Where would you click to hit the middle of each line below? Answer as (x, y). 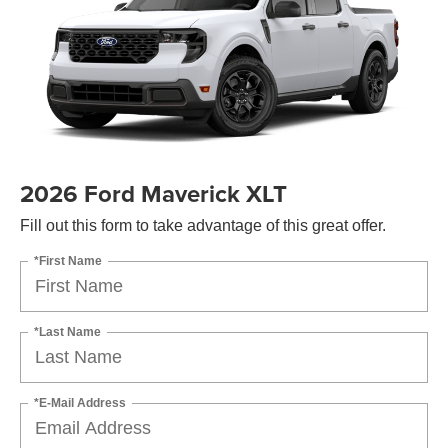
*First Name (68, 260)
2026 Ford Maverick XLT (153, 193)
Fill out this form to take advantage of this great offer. (203, 225)
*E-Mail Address (80, 402)
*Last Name (67, 331)
